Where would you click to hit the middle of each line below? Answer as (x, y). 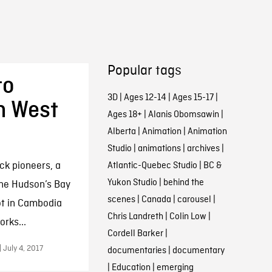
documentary (198, 251)
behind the (183, 183)
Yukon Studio (132, 183)
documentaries (137, 251)
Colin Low (188, 217)
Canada (156, 200)
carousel (194, 200)
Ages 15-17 (193, 98)
